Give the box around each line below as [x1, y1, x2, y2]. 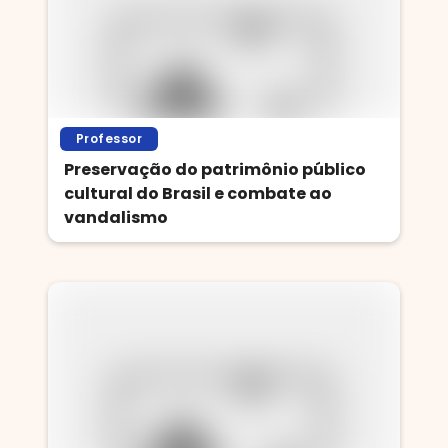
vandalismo [64, 206, 168, 229]
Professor [76, 130, 143, 147]
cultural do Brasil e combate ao [64, 182, 332, 205]
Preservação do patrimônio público [64, 158, 366, 181]
